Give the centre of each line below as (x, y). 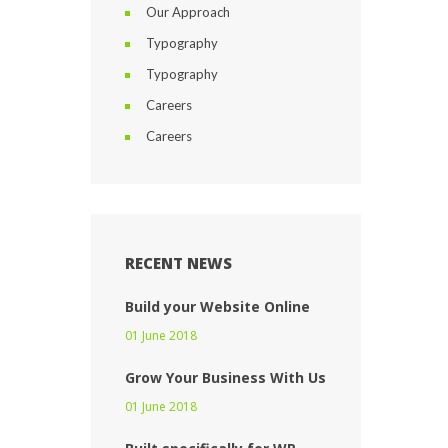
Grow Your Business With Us (225, 377)
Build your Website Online (217, 306)
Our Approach (188, 12)
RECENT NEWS (178, 263)
